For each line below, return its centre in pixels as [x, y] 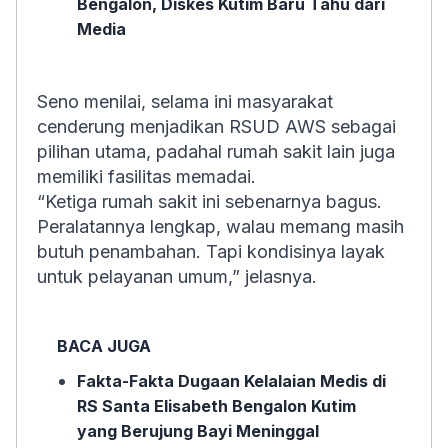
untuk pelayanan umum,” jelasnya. [177, 276]
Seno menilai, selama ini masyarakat [185, 101]
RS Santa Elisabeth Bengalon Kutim [216, 406]
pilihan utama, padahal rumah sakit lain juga [216, 151]
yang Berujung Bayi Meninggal [198, 431]
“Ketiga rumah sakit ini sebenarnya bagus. [209, 201]
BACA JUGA [104, 346]
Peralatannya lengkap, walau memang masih [220, 226]
